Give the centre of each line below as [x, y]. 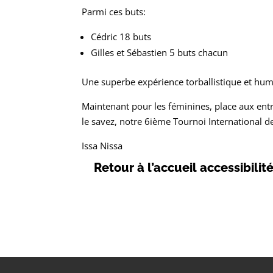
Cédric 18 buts [121, 36]
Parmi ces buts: [114, 11]
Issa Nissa [102, 145]
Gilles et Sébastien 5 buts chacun [160, 52]
